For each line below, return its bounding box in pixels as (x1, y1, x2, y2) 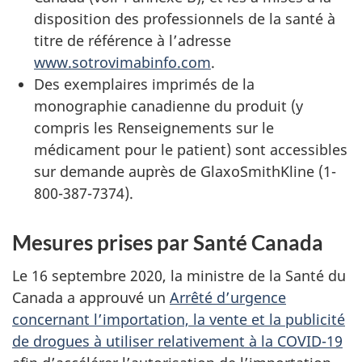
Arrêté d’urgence (170, 287, 286, 307)
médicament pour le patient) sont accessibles (34, 140, 347, 159)
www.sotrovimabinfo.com (34, 53, 211, 72)
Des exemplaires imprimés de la (34, 74, 255, 94)
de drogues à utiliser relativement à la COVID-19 (12, 330, 343, 351)
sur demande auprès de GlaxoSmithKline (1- (34, 162, 336, 181)
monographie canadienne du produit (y (34, 96, 303, 116)
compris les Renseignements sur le (34, 118, 274, 137)
